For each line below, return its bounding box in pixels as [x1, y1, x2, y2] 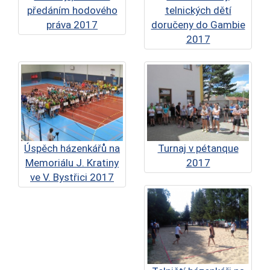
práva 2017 [46, 18, 98, 31]
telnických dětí [165, 4, 231, 16]
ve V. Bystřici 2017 [30, 171, 114, 183]
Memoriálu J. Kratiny [25, 156, 119, 169]
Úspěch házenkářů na [24, 142, 120, 154]
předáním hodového [27, 4, 118, 16]
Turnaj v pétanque [157, 142, 239, 154]
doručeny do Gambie [151, 18, 245, 31]
